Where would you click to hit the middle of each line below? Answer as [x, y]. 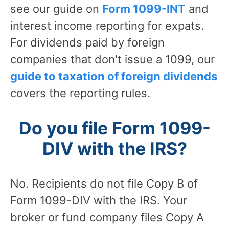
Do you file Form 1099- [114, 128]
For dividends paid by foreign [87, 42]
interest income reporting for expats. [107, 25]
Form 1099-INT [144, 8]
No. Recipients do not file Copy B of [104, 183]
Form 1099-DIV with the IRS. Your [99, 200]
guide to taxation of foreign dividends [114, 76]
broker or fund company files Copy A [107, 217]
